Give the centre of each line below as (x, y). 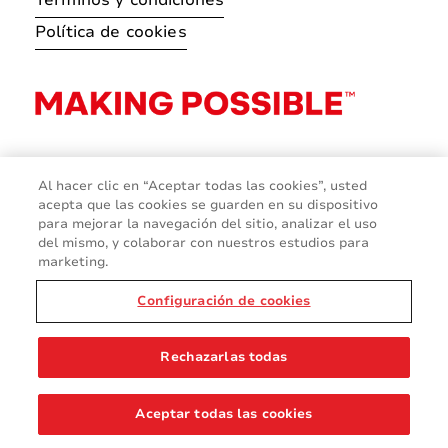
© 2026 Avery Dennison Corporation (164, 334)
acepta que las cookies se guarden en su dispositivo (208, 205)
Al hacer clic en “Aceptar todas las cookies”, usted (203, 186)
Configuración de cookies (224, 301)
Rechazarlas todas (224, 357)
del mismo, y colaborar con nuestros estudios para (204, 243)
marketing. (73, 262)
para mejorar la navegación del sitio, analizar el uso (208, 224)
